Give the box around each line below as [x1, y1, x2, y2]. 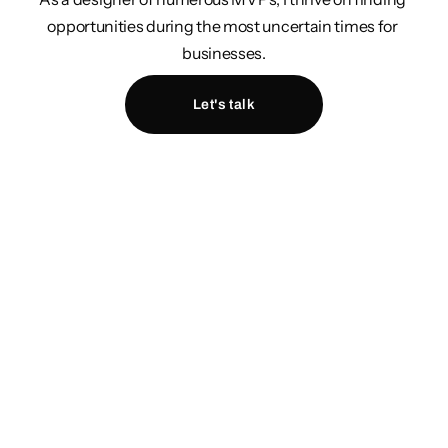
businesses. [182, 42, 266, 63]
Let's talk [192, 96, 256, 112]
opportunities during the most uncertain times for [47, 15, 398, 36]
